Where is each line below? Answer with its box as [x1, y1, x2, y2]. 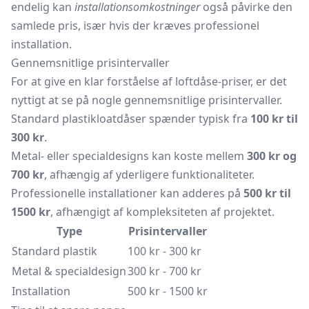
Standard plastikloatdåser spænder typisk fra [11, 111, 250, 126]
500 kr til [243, 186, 291, 201]
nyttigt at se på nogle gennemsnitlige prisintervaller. [11, 92, 282, 108]
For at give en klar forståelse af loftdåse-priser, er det [11, 74, 287, 89]
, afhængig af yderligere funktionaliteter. [44, 167, 255, 182]
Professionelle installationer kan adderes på [11, 186, 243, 201]
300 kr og [247, 148, 297, 163]
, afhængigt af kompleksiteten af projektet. [50, 204, 275, 219]
